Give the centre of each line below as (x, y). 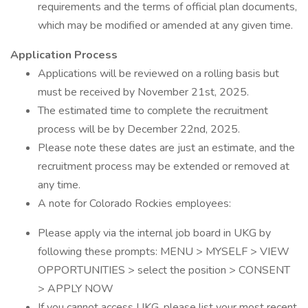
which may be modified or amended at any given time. (165, 25)
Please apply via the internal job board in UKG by (154, 233)
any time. (59, 185)
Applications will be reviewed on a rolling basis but (158, 74)
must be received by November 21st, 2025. (143, 92)
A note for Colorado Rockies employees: (134, 203)
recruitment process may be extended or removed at (164, 166)
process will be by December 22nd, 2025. (139, 129)
